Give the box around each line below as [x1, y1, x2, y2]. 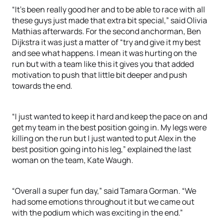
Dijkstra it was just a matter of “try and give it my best [12, 37, 201, 48]
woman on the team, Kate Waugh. [12, 155, 133, 166]
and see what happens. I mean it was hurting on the [12, 48, 197, 58]
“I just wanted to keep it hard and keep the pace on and [12, 111, 207, 122]
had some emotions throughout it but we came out [12, 196, 194, 207]
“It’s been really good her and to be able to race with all [12, 4, 205, 15]
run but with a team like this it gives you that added [12, 58, 194, 69]
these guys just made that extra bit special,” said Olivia [12, 15, 207, 26]
